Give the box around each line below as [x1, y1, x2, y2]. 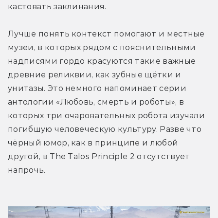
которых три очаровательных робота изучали [8, 110, 205, 120]
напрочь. [8, 165, 46, 175]
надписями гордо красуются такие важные [8, 56, 196, 66]
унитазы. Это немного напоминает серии [8, 83, 186, 93]
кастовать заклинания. [8, 1, 109, 11]
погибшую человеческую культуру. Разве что [8, 124, 202, 134]
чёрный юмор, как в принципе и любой [8, 138, 179, 147]
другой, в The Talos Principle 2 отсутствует [8, 151, 190, 161]
